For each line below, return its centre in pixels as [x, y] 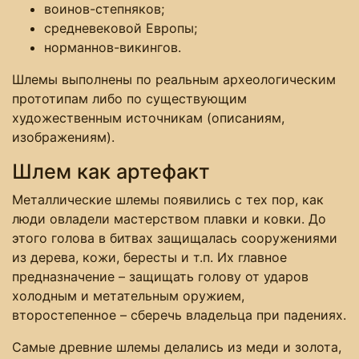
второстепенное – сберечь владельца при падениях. [179, 315]
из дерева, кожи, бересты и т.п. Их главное [149, 257]
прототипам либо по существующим [129, 98]
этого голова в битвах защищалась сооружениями [175, 238]
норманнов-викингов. [113, 47]
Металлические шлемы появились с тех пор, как [168, 199]
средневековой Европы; [121, 28]
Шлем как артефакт [111, 171]
